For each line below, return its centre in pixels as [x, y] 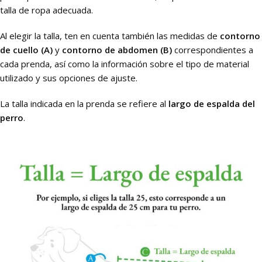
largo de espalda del [212, 104]
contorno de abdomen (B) [117, 50]
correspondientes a [213, 50]
